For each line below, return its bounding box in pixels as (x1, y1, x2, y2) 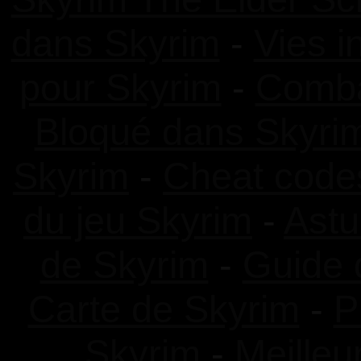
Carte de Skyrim (27, 288, 300, 330)
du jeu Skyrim (23, 199, 252, 242)
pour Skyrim (19, 66, 222, 109)
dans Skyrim (10, 22, 220, 64)
